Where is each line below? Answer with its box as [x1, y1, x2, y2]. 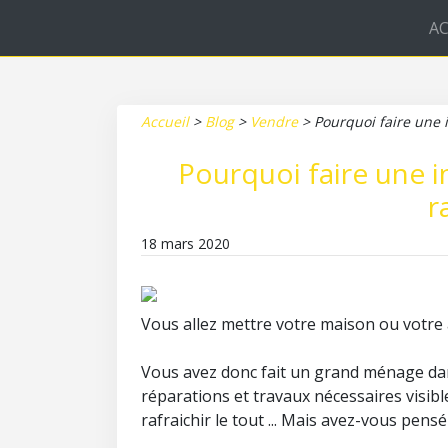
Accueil [141, 112, 189, 131]
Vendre [250, 112, 298, 131]
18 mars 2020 [141, 234, 230, 253]
